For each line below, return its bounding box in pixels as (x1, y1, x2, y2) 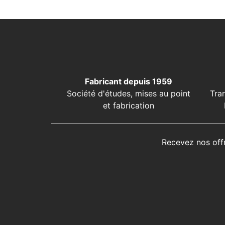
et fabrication (102, 100, 154, 110)
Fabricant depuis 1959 (84, 76, 172, 86)
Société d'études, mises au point (66, 88, 190, 98)
